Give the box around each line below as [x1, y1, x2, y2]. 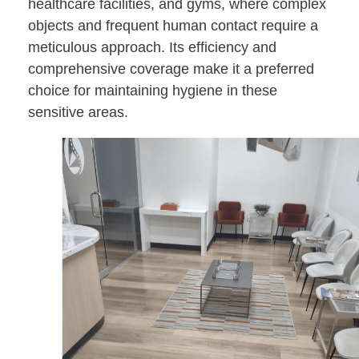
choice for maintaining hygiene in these [28, 82, 277, 99]
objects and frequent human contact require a [28, 17, 318, 34]
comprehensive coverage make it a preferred [28, 60, 314, 77]
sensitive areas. [28, 103, 128, 120]
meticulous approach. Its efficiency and [28, 38, 276, 55]
